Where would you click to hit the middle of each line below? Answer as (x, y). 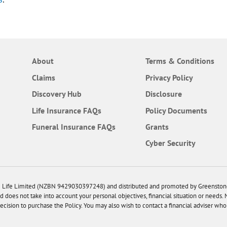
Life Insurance (58, 110)
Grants (157, 126)
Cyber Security (171, 143)
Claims (44, 77)
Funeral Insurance (65, 126)
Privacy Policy (169, 77)
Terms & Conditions (180, 61)
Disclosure (164, 94)
